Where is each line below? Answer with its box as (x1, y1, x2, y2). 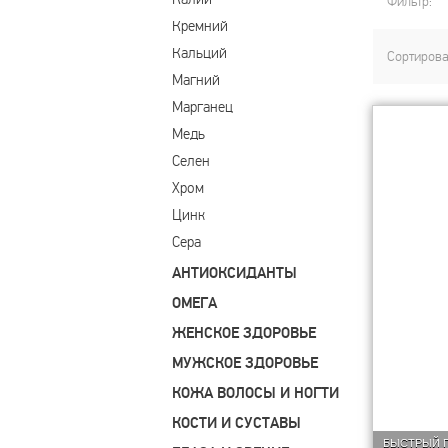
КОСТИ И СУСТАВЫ (172, 414, 301, 433)
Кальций (172, 44, 227, 62)
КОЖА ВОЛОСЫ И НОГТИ (172, 384, 339, 403)
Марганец (172, 98, 233, 116)
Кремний (172, 17, 228, 35)
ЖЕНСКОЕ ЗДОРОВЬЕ (172, 324, 316, 343)
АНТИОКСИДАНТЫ (172, 264, 297, 283)
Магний (172, 71, 220, 89)
